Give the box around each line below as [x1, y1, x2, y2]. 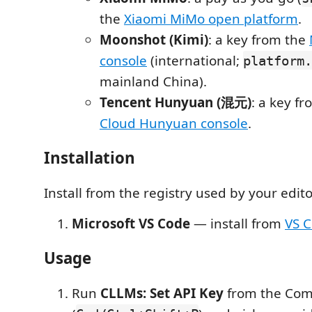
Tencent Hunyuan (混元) [100, 93, 251, 111]
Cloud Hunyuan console [100, 114, 248, 132]
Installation [44, 147, 135, 169]
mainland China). [100, 72, 207, 91]
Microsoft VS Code [72, 214, 190, 233]
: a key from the [208, 30, 309, 49]
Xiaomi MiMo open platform [124, 9, 298, 28]
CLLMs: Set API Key [100, 283, 224, 302]
